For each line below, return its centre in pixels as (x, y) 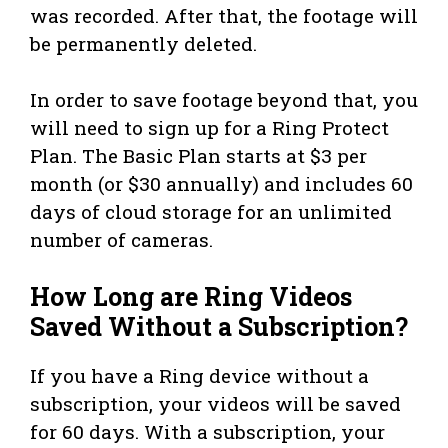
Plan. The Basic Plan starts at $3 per (198, 155)
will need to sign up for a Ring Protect (209, 127)
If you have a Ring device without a (199, 376)
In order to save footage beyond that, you (224, 99)
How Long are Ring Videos (191, 297)
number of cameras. (121, 239)
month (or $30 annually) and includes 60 (221, 183)
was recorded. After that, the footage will (224, 15)
